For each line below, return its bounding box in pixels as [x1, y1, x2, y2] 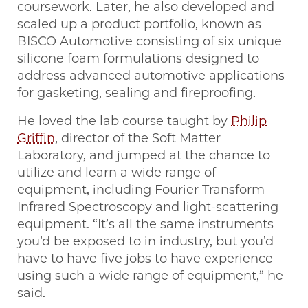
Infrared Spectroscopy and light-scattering [17, 199, 278, 215]
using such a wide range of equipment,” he [17, 268, 283, 284]
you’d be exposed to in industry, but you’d [17, 234, 274, 250]
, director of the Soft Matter [55, 131, 221, 146]
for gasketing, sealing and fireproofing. [17, 85, 256, 101]
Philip [231, 113, 267, 129]
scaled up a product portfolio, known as [17, 16, 261, 32]
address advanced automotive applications [17, 68, 285, 84]
